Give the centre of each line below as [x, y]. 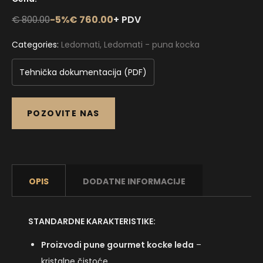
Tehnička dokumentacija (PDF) [83, 72]
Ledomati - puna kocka [152, 44]
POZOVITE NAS [63, 113]
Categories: [36, 44]
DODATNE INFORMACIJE [134, 181]
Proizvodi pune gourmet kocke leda [117, 245]
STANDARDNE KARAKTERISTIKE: [92, 221]
